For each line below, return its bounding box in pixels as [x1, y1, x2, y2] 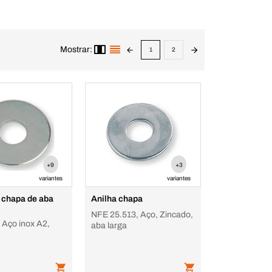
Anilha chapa [91, 194, 143, 203]
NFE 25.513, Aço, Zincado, [91, 210, 194, 219]
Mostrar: [60, 45, 92, 54]
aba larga [91, 221, 127, 230]
